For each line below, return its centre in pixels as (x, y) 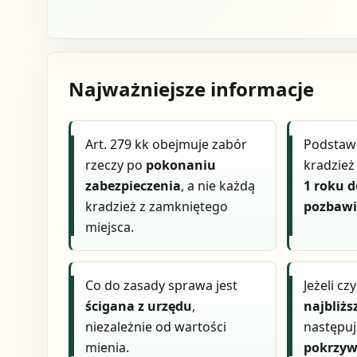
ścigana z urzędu (139, 306)
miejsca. (110, 228)
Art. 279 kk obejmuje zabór (167, 145)
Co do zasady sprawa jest (162, 285)
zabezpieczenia (133, 186)
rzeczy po (116, 165)
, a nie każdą (218, 186)
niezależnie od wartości (156, 326)
